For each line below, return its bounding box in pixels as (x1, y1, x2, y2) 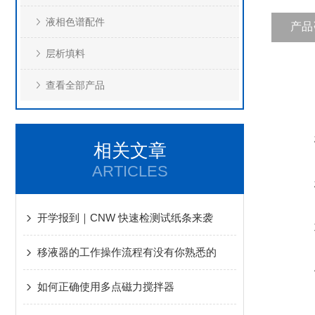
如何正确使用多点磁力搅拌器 (37, 281, 174, 292)
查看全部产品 (46, 79, 105, 91)
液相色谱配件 (46, 16, 105, 27)
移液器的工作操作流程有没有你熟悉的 (37, 246, 217, 258)
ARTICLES (91, 162, 168, 180)
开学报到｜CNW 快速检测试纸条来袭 (37, 212, 213, 224)
